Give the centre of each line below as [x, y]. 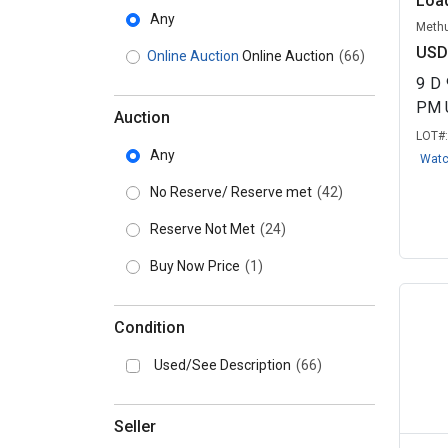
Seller [135, 426]
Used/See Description [224, 365]
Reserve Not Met [204, 229]
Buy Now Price [196, 266]
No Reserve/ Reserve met [232, 192]
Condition [149, 327]
